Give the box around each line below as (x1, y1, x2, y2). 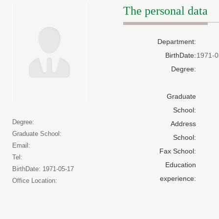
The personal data (123, 4, 208, 17)
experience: (160, 175, 196, 182)
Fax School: (159, 147, 196, 155)
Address (171, 120, 196, 128)
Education (165, 161, 196, 169)
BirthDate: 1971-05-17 (12, 165, 74, 173)
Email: (12, 142, 30, 149)
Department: (157, 38, 196, 45)
